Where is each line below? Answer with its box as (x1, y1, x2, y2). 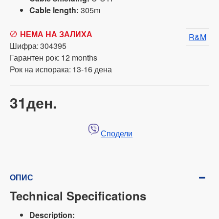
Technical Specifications (10, 187, 146, 204)
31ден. (10, 92, 57, 113)
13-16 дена (72, 64, 112, 75)
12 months (61, 52, 97, 63)
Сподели (101, 128, 133, 139)
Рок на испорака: (10, 64, 71, 75)
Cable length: (29, 4, 79, 16)
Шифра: (10, 40, 39, 51)
